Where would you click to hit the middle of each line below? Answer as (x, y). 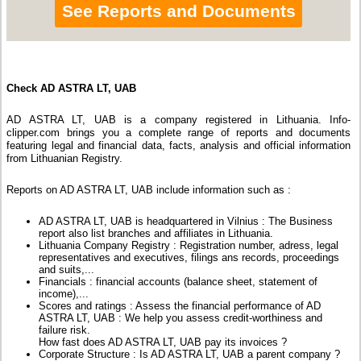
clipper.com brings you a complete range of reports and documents (179, 133)
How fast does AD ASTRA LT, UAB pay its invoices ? (163, 342)
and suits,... (67, 270)
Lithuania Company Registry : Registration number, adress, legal (189, 246)
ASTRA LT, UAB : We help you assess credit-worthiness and (181, 318)
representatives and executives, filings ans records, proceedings (189, 258)
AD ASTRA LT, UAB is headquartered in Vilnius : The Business (186, 222)
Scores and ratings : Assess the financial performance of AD (180, 306)
